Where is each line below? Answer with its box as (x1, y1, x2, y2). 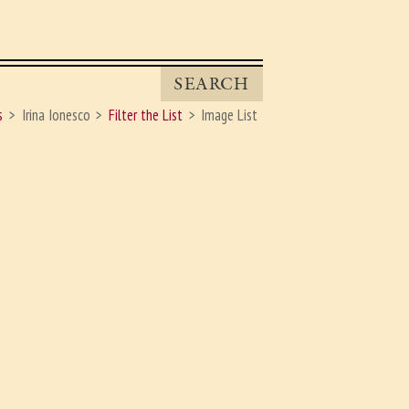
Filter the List (109, 105, 184, 126)
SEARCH (173, 73, 250, 94)
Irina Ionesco (21, 105, 90, 126)
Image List (201, 105, 258, 126)
